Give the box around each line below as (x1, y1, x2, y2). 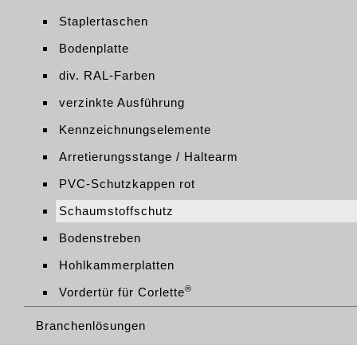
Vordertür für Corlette (59, 285, 185, 299)
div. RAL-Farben (59, 69, 155, 82)
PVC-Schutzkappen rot (59, 177, 195, 190)
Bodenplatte (59, 41, 129, 55)
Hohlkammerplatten (59, 258, 175, 272)
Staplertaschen (59, 14, 148, 28)
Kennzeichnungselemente (59, 123, 211, 136)
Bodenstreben (59, 231, 141, 245)
